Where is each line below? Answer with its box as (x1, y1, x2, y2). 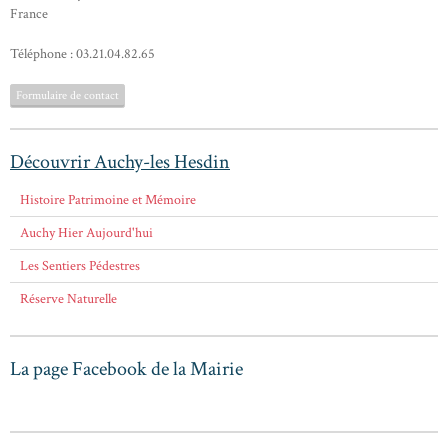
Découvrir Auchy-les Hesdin (10, 148, 230, 175)
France (10, 4, 48, 23)
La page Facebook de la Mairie (10, 355, 243, 382)
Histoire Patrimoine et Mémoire (20, 190, 196, 209)
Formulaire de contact (16, 87, 119, 103)
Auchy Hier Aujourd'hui (20, 223, 153, 242)
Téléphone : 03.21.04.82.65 (10, 44, 155, 63)
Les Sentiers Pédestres (20, 256, 140, 275)
